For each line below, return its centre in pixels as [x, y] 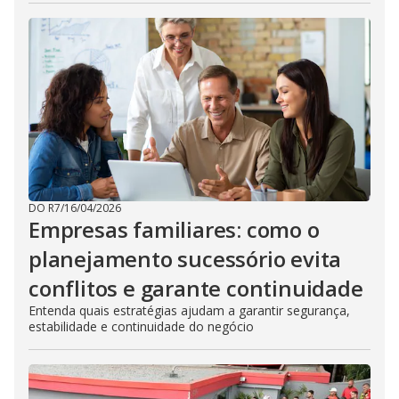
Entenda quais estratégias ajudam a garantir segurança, [189, 311]
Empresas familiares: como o [174, 230]
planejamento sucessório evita [185, 259]
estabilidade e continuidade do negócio [141, 327]
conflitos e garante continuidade [196, 289]
